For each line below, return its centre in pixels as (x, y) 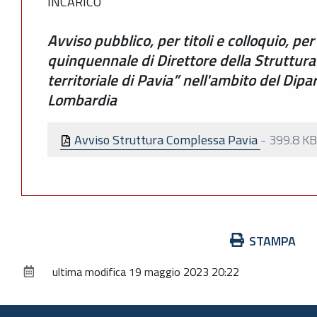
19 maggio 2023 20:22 (184, 271)
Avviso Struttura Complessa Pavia (166, 139)
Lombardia (82, 100)
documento (50, 278)
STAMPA (272, 241)
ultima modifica (89, 271)
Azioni (37, 240)
